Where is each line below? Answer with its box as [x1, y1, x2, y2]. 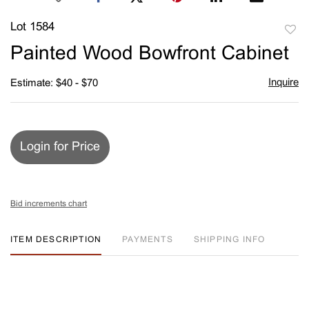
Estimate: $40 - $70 [10, 78, 98, 88]
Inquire [268, 77, 299, 88]
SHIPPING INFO [193, 235, 266, 244]
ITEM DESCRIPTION [10, 235, 102, 244]
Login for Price [20, 141, 100, 153]
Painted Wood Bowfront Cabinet [10, 45, 289, 63]
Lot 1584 [10, 21, 54, 33]
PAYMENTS [122, 235, 173, 244]
